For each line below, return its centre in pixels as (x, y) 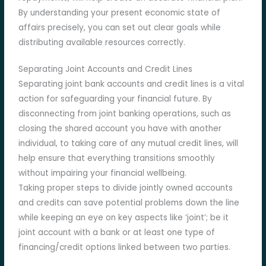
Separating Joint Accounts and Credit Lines (106, 69)
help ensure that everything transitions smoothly (117, 159)
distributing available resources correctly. (102, 43)
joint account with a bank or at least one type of (117, 233)
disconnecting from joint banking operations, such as (125, 114)
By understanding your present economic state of (120, 13)
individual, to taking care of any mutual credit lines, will (129, 144)
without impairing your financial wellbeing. (103, 173)
